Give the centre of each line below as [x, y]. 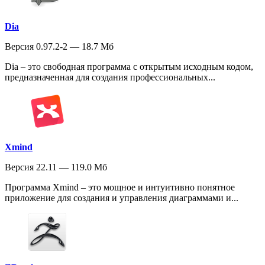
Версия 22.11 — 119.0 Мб [56, 167]
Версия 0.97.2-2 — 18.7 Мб [59, 46]
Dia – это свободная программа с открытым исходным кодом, [129, 66]
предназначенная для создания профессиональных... [110, 77]
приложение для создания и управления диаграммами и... [122, 198]
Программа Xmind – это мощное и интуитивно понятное [120, 187]
